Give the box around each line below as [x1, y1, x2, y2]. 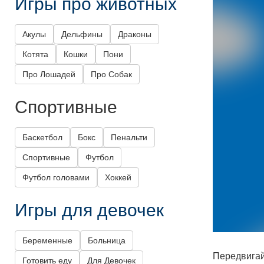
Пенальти [111, 133, 147, 143]
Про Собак [91, 70, 132, 80]
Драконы [118, 29, 151, 39]
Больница [88, 236, 126, 246]
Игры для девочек [15, 196, 164, 222]
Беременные [22, 236, 72, 246]
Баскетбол [22, 133, 62, 143]
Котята [22, 49, 48, 60]
